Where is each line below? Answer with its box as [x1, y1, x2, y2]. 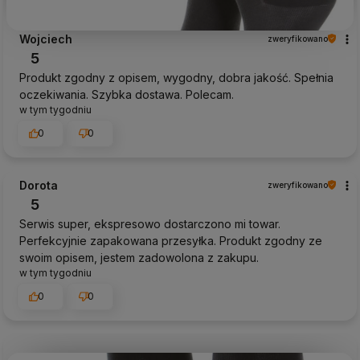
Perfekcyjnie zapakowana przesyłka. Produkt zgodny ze [19, 233, 322, 247]
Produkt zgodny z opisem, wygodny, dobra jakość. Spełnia [19, 70, 333, 84]
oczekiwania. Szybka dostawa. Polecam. [19, 87, 234, 101]
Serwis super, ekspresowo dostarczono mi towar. [19, 216, 280, 231]
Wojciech [19, 31, 72, 46]
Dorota [19, 178, 58, 192]
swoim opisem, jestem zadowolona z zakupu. [19, 250, 259, 264]
